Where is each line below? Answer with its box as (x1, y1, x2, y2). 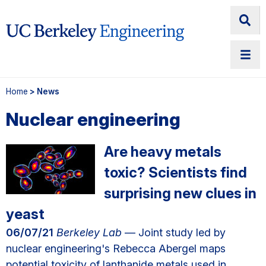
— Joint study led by (122, 226, 226, 239)
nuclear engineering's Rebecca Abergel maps (6, 242, 226, 255)
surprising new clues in (104, 185, 256, 202)
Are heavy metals (104, 143, 221, 160)
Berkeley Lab (53, 226, 122, 239)
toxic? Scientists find (104, 164, 247, 181)
